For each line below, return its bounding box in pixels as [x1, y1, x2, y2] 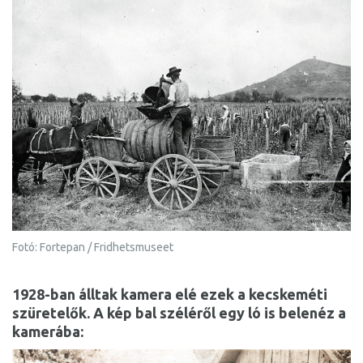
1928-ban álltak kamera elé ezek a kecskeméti [12, 286, 327, 303]
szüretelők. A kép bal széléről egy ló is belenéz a [12, 305, 346, 322]
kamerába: [12, 323, 83, 340]
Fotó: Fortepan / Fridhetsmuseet [12, 241, 173, 254]
